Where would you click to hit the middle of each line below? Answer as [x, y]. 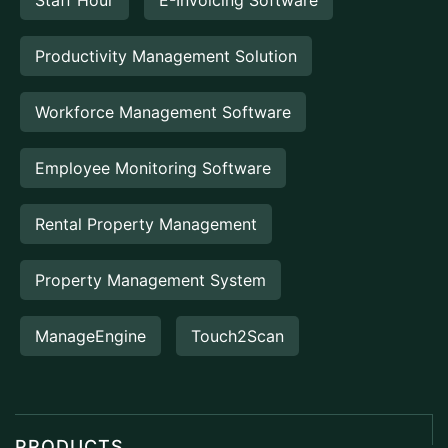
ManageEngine [90, 335]
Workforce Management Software [163, 111]
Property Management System [150, 279]
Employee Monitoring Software [153, 167]
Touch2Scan [237, 335]
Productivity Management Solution [166, 55]
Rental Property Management [146, 223]
